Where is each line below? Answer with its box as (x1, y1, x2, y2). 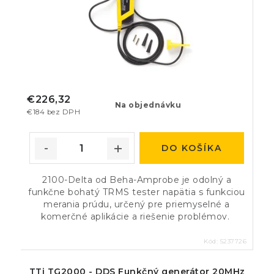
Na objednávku (114, 100, 182, 110)
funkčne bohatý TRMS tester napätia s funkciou (28, 187, 245, 198)
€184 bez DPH (27, 107, 80, 116)
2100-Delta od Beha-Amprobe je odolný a (42, 174, 231, 186)
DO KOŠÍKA (161, 143, 222, 154)
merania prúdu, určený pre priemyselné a (43, 199, 230, 210)
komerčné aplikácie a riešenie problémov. (41, 211, 232, 223)
